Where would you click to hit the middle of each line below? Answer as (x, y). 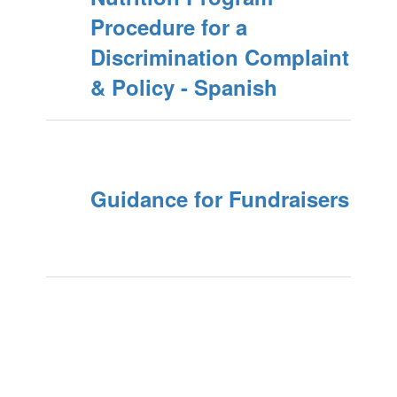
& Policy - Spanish (183, 87)
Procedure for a (168, 27)
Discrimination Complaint (219, 57)
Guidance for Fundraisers (219, 198)
